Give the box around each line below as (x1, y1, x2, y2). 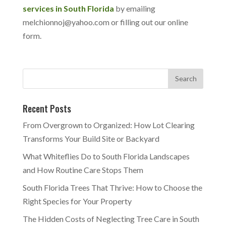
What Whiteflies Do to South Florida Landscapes (22, 151, 190, 161)
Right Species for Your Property (22, 196, 132, 206)
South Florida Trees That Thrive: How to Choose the (22, 182, 202, 192)
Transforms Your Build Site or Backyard (22, 133, 159, 143)
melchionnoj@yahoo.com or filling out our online (22, 17, 188, 27)
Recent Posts (22, 101, 71, 115)
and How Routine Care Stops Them (22, 164, 143, 175)
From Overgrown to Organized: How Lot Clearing (22, 120, 195, 130)
